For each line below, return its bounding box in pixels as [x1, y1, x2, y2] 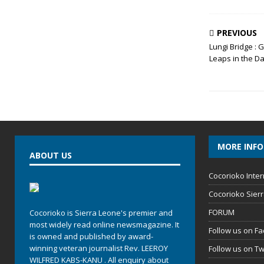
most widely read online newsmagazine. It [29, 219, 179, 230]
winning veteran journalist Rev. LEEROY [29, 243, 168, 253]
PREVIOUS [216, 27, 257, 38]
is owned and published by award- [29, 231, 153, 242]
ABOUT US [29, 150, 72, 161]
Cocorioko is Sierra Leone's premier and [29, 207, 173, 218]
